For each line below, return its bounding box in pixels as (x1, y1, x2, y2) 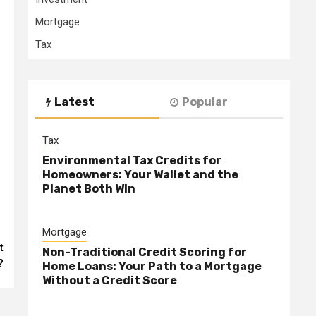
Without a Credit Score (42, 274, 177, 288)
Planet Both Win (42, 182, 135, 196)
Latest (54, 95, 95, 109)
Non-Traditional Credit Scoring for (42, 245, 247, 260)
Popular (181, 95, 228, 109)
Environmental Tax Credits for (42, 154, 221, 168)
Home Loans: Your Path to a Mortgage (42, 260, 262, 274)
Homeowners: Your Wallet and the (42, 168, 238, 182)
